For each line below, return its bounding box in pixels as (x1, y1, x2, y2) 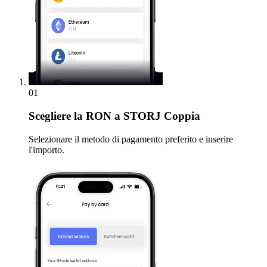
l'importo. (29, 144, 64, 155)
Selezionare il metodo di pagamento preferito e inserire (29, 133, 233, 144)
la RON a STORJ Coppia (71, 110, 200, 123)
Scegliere (29, 110, 71, 123)
